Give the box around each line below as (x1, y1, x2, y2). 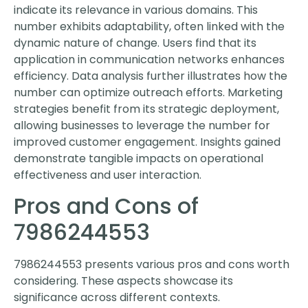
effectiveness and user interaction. (14, 166, 201, 183)
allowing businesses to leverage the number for (14, 117, 270, 133)
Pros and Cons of (14, 190, 199, 221)
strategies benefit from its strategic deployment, (14, 100, 279, 117)
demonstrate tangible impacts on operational (14, 150, 263, 166)
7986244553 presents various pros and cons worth (14, 256, 289, 272)
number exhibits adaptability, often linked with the (14, 18, 285, 34)
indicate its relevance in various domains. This (14, 1, 258, 18)
